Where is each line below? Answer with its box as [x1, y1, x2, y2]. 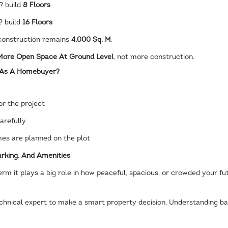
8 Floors [22, 1, 50, 9]
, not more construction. [113, 53, 194, 61]
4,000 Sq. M [71, 36, 111, 44]
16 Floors [22, 18, 52, 26]
